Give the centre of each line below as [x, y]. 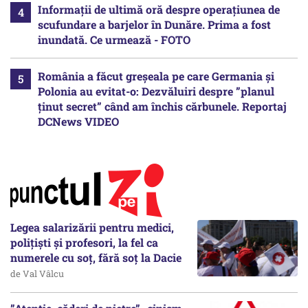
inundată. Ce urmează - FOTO [114, 39]
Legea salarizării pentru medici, [92, 227]
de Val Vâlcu [37, 273]
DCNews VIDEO [78, 121]
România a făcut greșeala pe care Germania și [156, 76]
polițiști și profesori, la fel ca [84, 242]
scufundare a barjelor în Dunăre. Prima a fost [154, 24]
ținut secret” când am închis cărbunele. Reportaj [162, 106]
